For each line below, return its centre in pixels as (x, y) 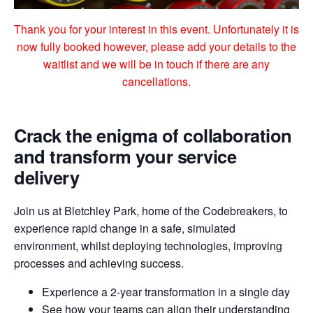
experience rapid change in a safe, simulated (125, 228)
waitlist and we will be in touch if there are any (156, 64)
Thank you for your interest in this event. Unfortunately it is (156, 29)
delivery (46, 177)
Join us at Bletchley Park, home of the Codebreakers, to (151, 210)
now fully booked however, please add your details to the (156, 47)
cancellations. (156, 82)
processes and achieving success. (99, 263)
